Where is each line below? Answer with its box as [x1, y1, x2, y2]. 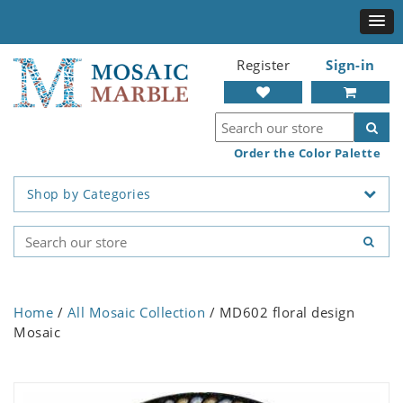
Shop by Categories [26, 185, 151, 203]
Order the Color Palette [233, 145, 381, 161]
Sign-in [326, 56, 375, 74]
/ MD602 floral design [205, 303, 354, 322]
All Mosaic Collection [67, 303, 205, 322]
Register [237, 56, 290, 74]
